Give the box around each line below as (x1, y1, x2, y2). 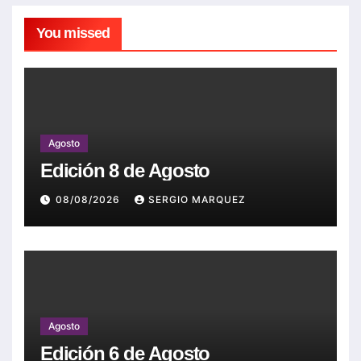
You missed (36, 24, 110, 41)
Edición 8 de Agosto (40, 160, 210, 182)
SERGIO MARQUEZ (148, 193, 246, 205)
